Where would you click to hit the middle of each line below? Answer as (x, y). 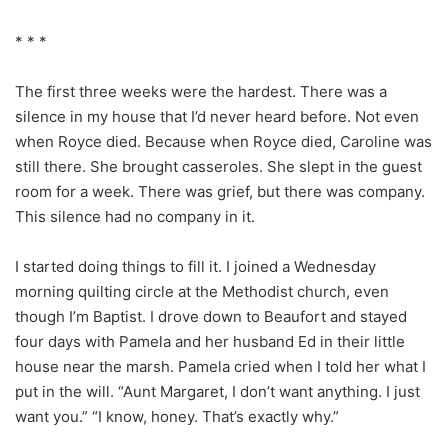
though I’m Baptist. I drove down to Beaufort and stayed (211, 316)
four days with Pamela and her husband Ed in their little (210, 341)
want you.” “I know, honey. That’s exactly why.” (177, 416)
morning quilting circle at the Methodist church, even (202, 291)
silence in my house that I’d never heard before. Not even (217, 116)
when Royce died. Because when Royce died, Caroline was (223, 141)
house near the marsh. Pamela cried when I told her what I (220, 366)
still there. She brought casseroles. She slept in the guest (218, 166)
